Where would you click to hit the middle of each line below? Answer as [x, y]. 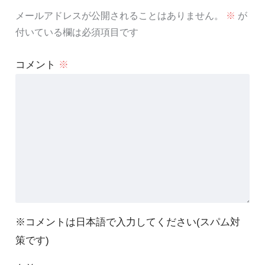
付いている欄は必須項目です [77, 32]
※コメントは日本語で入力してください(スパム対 [127, 222]
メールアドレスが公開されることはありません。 [119, 15]
